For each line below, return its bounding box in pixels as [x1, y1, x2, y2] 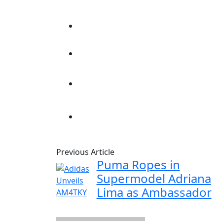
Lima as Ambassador [96, 184, 212, 200]
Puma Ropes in [96, 156, 180, 173]
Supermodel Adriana [96, 170, 211, 186]
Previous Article [56, 146, 114, 157]
